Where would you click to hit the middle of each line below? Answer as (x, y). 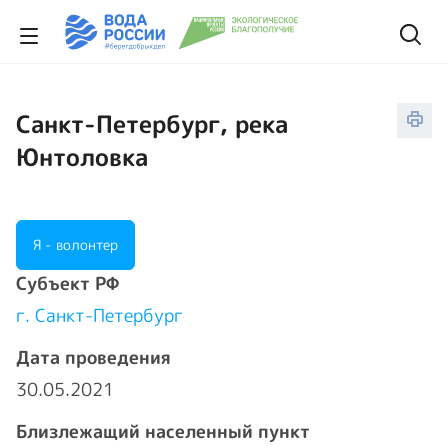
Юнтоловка (82, 157)
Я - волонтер (75, 244)
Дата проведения (93, 357)
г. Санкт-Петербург (99, 315)
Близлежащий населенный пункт (163, 431)
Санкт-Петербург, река (152, 124)
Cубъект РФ (67, 283)
